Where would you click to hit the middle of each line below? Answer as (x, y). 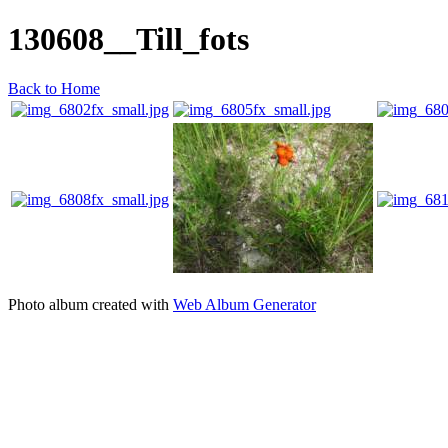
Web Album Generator (244, 304)
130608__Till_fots (128, 39)
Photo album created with (90, 304)
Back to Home (54, 88)
